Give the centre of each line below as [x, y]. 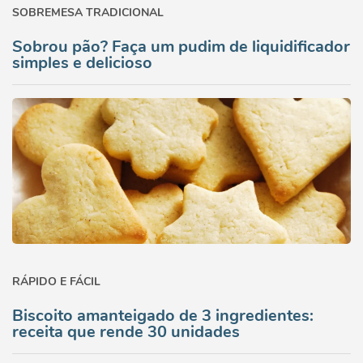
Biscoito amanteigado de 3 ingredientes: [163, 316]
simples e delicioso [82, 63]
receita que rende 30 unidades [126, 332]
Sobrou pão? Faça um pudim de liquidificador [181, 47]
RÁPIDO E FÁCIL [56, 282]
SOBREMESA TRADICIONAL [88, 13]
